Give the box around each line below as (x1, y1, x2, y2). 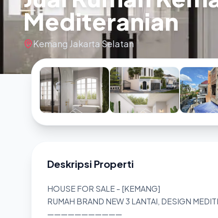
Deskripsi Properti (47, 158, 134, 170)
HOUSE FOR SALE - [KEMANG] (47, 183, 160, 194)
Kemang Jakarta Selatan (33, 38, 134, 49)
